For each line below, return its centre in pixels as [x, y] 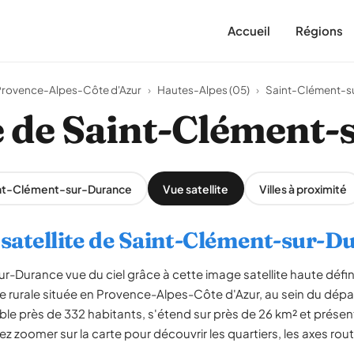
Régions [319, 30]
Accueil [249, 30]
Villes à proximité [303, 188]
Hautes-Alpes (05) [203, 90]
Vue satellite [196, 188]
